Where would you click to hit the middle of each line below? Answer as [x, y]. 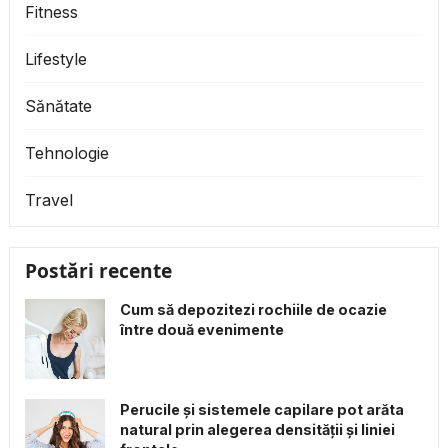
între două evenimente [201, 330]
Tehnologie [66, 153]
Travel [48, 200]
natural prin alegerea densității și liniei [257, 430]
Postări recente [98, 271]
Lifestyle [55, 59]
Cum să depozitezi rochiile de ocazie [253, 310]
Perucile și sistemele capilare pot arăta [261, 410]
